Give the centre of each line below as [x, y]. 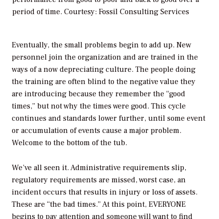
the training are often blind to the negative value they [104, 81]
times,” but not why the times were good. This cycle [99, 106]
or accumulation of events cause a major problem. [97, 130]
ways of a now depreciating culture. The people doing [104, 69]
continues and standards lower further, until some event [109, 118]
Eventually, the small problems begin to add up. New [101, 45]
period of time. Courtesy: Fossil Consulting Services [101, 11]
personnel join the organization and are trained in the [105, 57]
